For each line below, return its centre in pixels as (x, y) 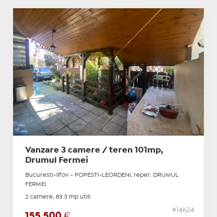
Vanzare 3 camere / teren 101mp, (94, 150)
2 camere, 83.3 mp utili (58, 197)
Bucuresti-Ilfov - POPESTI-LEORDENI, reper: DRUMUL (102, 175)
